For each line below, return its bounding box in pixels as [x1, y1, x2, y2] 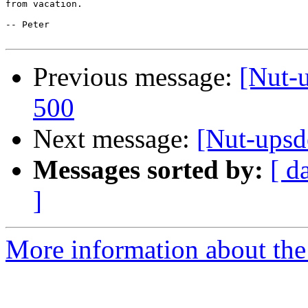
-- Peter [5, 19, 49, 30]
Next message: [33, 124, 197, 154]
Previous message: [33, 62, 239, 92]
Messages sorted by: [33, 155, 263, 185]
